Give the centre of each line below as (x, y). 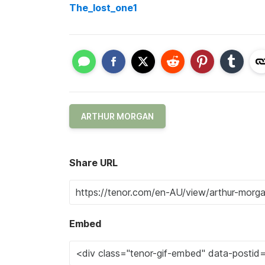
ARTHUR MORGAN (117, 117)
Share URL (93, 163)
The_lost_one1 (103, 7)
